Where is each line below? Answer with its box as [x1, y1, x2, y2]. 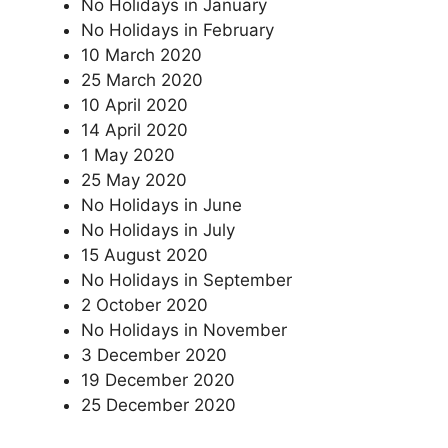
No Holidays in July [81, 220, 235, 240]
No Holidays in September [81, 270, 292, 290]
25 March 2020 [81, 70, 203, 90]
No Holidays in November [81, 320, 287, 340]
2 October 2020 [81, 295, 208, 315]
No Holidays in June [81, 195, 242, 215]
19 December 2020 [81, 370, 235, 390]
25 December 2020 [81, 395, 236, 415]
